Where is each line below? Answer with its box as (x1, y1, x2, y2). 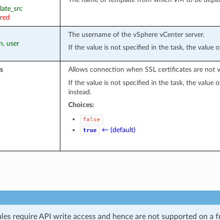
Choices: (68, 101, 94, 109)
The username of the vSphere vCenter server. (68, 30, 204, 38)
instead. (68, 88, 91, 96)
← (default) (101, 126, 136, 134)
